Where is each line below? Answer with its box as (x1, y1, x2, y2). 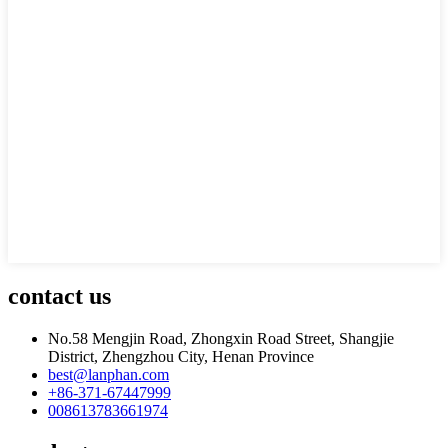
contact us (8, 283, 111, 310)
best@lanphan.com (48, 366, 169, 384)
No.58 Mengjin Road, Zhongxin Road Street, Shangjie (48, 330, 394, 348)
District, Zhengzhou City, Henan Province (48, 348, 314, 366)
